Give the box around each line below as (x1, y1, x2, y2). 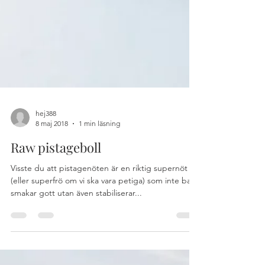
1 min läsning (79, 197, 120, 206)
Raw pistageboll (11, 216, 101, 234)
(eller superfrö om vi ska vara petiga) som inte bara (11, 253, 198, 264)
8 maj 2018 (35, 197, 68, 206)
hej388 (35, 187, 56, 196)
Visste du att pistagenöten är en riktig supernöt (11, 241, 188, 251)
